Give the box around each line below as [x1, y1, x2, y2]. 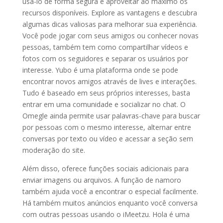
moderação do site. [22, 145, 85, 155]
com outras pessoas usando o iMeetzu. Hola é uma [22, 210, 190, 219]
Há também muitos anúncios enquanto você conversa [22, 198, 198, 208]
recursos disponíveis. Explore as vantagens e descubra [22, 8, 197, 17]
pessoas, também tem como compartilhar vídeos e [22, 42, 188, 52]
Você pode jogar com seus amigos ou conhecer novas [22, 31, 199, 40]
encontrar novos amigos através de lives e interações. [22, 77, 197, 86]
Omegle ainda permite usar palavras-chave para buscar [22, 111, 200, 120]
